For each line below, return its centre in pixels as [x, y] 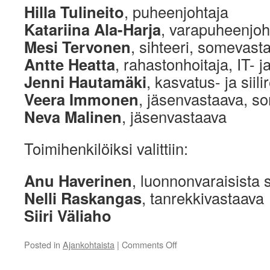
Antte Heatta [70, 64]
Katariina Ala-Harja [93, 30]
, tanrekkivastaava [203, 198]
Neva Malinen [73, 117]
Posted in [42, 245]
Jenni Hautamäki [85, 82]
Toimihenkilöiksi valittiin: [106, 149]
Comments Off [149, 245]
